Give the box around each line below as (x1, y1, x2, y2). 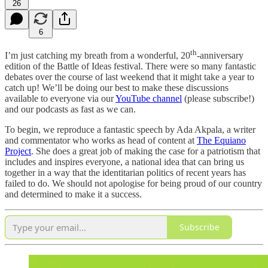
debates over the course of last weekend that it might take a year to (5, 71, 254, 82)
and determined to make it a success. (5, 188, 142, 199)
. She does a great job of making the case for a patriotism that (31, 145, 260, 156)
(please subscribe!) (182, 93, 254, 103)
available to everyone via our (5, 93, 115, 103)
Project (5, 145, 31, 156)
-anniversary (197, 50, 243, 60)
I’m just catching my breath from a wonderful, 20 (5, 50, 190, 60)
